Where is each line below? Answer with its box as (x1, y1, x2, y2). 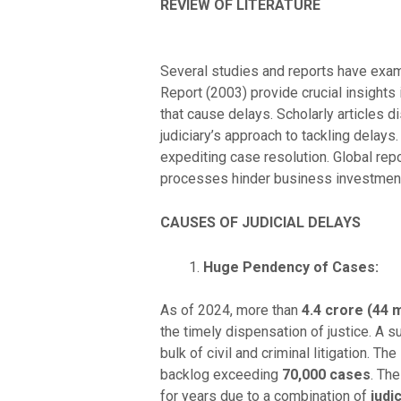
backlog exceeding (159, 365, 282, 383)
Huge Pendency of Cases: (202, 258, 379, 276)
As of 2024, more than (159, 301, 302, 319)
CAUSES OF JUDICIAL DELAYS (159, 214, 361, 232)
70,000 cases (281, 365, 371, 383)
